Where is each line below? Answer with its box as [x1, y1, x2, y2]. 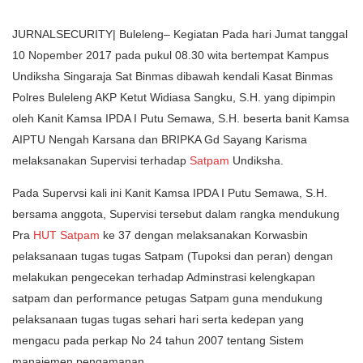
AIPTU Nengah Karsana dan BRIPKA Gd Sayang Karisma [12, 133, 307, 147]
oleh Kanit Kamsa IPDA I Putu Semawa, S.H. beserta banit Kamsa [12, 112, 349, 126]
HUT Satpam [33, 228, 100, 242]
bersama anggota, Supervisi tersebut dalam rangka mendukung [12, 207, 340, 221]
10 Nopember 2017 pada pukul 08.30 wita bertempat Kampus [12, 49, 329, 62]
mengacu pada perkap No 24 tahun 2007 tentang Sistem [12, 334, 304, 348]
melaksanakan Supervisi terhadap [12, 154, 190, 168]
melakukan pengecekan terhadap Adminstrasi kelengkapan [12, 271, 315, 284]
